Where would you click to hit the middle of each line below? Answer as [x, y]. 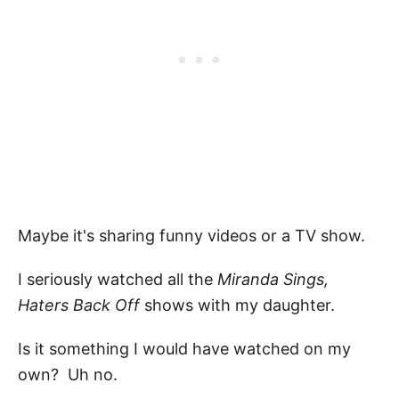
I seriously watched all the [118, 279]
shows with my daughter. [237, 305]
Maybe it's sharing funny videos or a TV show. [194, 235]
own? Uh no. [68, 374]
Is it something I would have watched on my [184, 348]
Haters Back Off [79, 305]
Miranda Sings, [273, 279]
